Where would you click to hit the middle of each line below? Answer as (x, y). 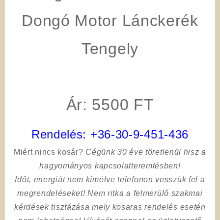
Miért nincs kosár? (48, 152)
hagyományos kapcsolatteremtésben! (110, 165)
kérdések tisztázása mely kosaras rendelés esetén (110, 207)
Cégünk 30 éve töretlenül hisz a (146, 152)
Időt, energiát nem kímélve (66, 179)
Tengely (110, 48)
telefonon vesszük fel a (161, 179)
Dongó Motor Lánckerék (110, 20)
